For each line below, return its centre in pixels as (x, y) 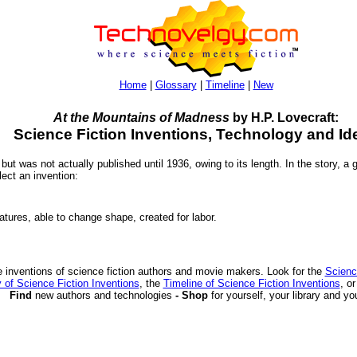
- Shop (191, 296)
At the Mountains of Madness (141, 117)
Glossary (176, 85)
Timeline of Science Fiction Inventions (251, 284)
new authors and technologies (103, 296)
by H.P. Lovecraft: (284, 117)
